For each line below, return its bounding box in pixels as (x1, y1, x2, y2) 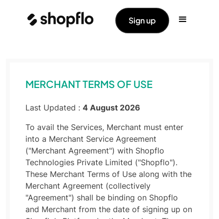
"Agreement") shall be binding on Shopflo (25, 193, 178, 202)
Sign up (129, 15, 156, 25)
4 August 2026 (83, 103, 140, 112)
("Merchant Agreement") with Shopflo (25, 146, 164, 155)
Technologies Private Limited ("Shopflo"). (25, 157, 177, 167)
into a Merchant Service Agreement (25, 134, 156, 144)
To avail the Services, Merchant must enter (25, 122, 183, 132)
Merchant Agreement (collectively (25, 181, 151, 191)
